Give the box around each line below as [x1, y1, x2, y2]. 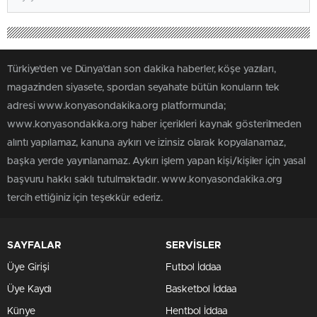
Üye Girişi [7, 263, 50, 272]
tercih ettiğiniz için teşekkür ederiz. [7, 193, 163, 203]
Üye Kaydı [7, 284, 52, 294]
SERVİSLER [166, 241, 221, 250]
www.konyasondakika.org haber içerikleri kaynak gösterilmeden [7, 120, 301, 129]
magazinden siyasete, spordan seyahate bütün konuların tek [7, 83, 280, 93]
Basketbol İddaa [166, 284, 236, 294]
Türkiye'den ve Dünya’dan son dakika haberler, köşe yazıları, [7, 64, 276, 74]
